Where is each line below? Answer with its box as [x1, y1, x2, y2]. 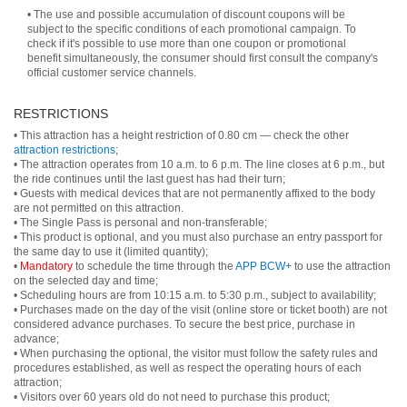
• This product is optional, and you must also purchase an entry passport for [14, 231, 382, 243]
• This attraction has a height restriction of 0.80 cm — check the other [14, 129, 349, 142]
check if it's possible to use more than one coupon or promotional [27, 37, 346, 50]
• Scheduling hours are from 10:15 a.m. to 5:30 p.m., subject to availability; [14, 289, 376, 302]
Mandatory [20, 260, 73, 273]
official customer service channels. [27, 66, 196, 79]
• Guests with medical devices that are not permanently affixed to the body [14, 187, 375, 200]
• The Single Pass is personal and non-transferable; [14, 216, 267, 229]
